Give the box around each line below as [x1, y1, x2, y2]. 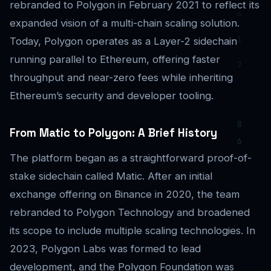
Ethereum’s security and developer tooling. [10, 90, 214, 102]
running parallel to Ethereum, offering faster [10, 53, 220, 66]
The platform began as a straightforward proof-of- [10, 152, 252, 165]
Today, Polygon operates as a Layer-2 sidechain [10, 35, 237, 48]
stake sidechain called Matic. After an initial [10, 170, 212, 183]
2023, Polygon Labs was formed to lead [10, 243, 201, 255]
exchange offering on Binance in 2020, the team [10, 188, 240, 201]
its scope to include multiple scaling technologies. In [10, 224, 255, 237]
